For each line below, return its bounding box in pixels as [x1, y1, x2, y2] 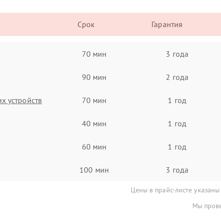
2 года [166, 72, 188, 82]
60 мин [81, 141, 107, 151]
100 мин [79, 164, 109, 175]
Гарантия [151, 19, 183, 29]
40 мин [81, 118, 107, 128]
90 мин [81, 72, 107, 82]
